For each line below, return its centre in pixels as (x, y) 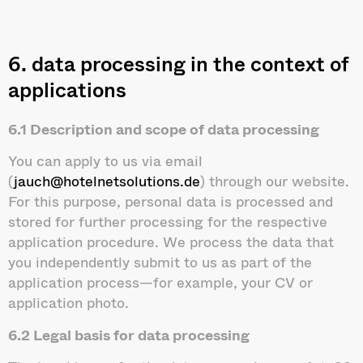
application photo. (68, 303)
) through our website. (275, 181)
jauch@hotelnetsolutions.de (107, 181)
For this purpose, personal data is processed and (171, 201)
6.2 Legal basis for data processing (129, 334)
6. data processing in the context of (178, 63)
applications (67, 89)
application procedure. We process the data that (171, 242)
